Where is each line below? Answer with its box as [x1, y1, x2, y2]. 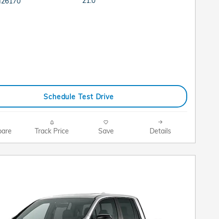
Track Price [34, 127, 69, 135]
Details [149, 127, 171, 135]
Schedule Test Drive [43, 92, 114, 101]
